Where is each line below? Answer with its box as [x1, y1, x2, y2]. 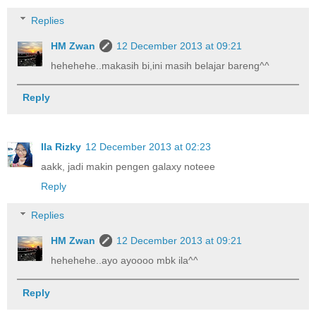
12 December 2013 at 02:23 [85, 140, 211, 152]
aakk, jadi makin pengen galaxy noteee [41, 160, 215, 172]
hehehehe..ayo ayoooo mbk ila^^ [51, 255, 199, 267]
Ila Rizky [41, 140, 81, 152]
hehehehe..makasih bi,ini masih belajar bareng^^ [51, 59, 270, 71]
